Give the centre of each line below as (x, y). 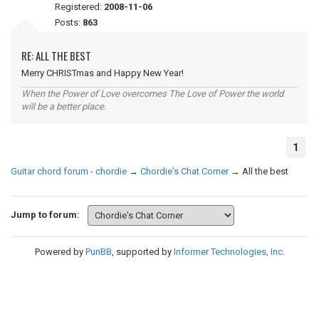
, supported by (142, 252)
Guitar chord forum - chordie (69, 171)
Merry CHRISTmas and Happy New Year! (103, 73)
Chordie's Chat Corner (184, 171)
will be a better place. (64, 106)
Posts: (69, 22)
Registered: (79, 7)
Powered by (60, 252)
